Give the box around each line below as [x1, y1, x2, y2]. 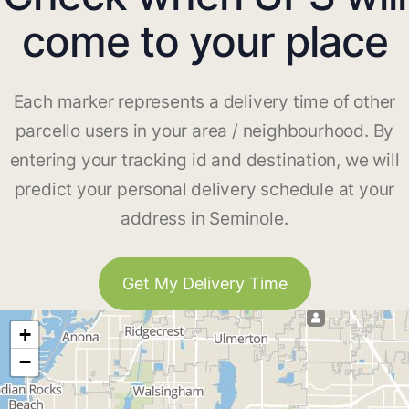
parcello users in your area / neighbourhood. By [15, 121, 394, 142]
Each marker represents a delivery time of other [13, 91, 396, 113]
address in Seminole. [121, 208, 288, 230]
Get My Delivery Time [121, 274, 288, 294]
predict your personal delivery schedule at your [14, 179, 395, 201]
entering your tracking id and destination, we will [9, 150, 400, 172]
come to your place [21, 16, 388, 68]
